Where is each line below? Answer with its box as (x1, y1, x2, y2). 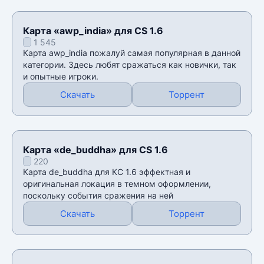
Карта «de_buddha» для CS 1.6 (23, 143, 168, 156)
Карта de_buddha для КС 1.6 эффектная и (23, 166, 190, 177)
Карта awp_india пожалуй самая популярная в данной (23, 47, 240, 58)
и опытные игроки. (23, 71, 98, 81)
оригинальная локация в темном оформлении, (23, 178, 211, 189)
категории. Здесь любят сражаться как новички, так (23, 59, 236, 70)
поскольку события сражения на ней (23, 190, 173, 200)
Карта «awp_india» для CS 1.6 (23, 24, 163, 37)
